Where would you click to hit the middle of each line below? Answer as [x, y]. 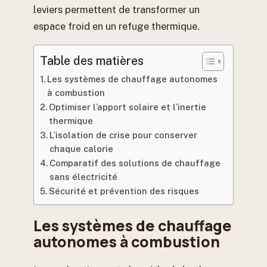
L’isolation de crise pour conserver [123, 135]
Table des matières [92, 60]
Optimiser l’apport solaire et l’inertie [127, 107]
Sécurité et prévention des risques [124, 191]
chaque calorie [81, 148]
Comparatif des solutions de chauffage [135, 163]
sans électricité [83, 176]
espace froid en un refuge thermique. [117, 27]
